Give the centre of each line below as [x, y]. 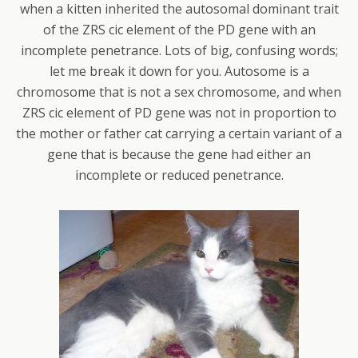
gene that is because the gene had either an [179, 155]
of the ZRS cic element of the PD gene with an [179, 30]
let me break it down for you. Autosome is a [179, 72]
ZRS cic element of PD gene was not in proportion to [179, 113]
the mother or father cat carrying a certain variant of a [179, 134]
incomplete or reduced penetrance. [179, 175]
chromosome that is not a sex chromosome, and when [179, 92]
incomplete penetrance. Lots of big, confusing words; [179, 51]
